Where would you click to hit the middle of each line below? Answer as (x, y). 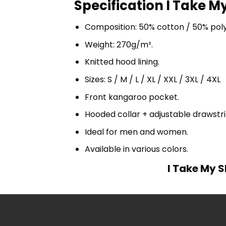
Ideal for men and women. (136, 132)
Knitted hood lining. (122, 62)
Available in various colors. (136, 149)
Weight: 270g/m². (119, 44)
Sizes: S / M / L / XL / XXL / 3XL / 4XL (152, 80)
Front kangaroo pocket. (132, 97)
